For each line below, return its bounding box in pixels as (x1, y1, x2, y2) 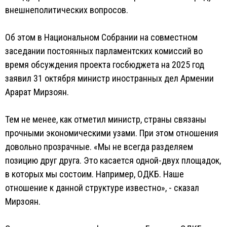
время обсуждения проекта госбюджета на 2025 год (5, 59, 204, 70)
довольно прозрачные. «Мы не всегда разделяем (5, 141, 193, 152)
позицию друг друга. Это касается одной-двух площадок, (5, 155, 221, 166)
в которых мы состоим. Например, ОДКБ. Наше (5, 169, 184, 179)
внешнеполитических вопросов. (5, 5, 128, 15)
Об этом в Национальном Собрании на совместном (5, 32, 198, 43)
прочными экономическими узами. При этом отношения (5, 128, 218, 138)
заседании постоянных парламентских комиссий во (5, 46, 203, 56)
